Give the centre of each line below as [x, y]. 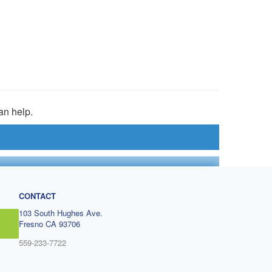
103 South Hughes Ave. [61, 212]
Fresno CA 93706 [49, 223]
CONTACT [37, 195]
